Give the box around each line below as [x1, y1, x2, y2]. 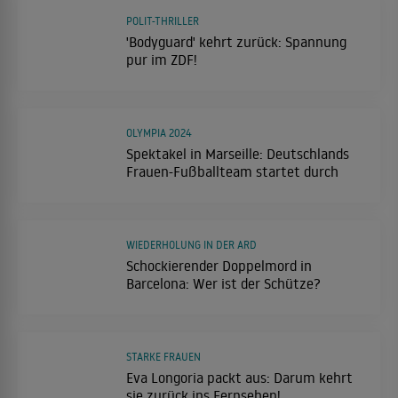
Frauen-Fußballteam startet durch [126, 163, 338, 181]
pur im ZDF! [126, 51, 197, 69]
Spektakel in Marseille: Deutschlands [126, 145, 349, 163]
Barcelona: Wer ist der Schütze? [126, 275, 321, 293]
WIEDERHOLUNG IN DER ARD [126, 238, 257, 252]
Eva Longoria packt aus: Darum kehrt [126, 369, 353, 387]
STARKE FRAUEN [126, 350, 201, 364]
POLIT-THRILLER [126, 14, 199, 28]
